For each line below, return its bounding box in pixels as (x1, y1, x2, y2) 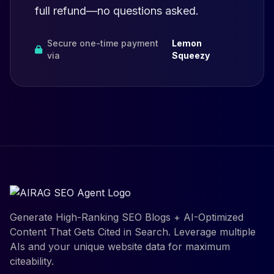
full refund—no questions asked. (35, 4, 199, 18)
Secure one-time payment (47, 37, 158, 48)
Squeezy (171, 50, 210, 61)
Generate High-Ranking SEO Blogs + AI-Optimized (10, 211, 243, 224)
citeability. (10, 255, 54, 268)
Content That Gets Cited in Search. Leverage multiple (10, 226, 256, 239)
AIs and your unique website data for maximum (10, 240, 230, 253)
